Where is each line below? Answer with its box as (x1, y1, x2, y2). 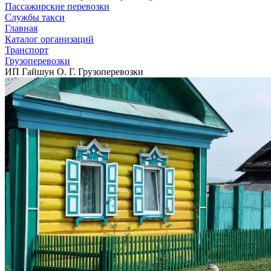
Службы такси (5, 12, 65, 22)
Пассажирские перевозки (5, 1, 109, 11)
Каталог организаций (5, 34, 94, 44)
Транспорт (5, 45, 48, 55)
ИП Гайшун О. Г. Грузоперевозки (5, 67, 143, 77)
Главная (5, 23, 38, 33)
